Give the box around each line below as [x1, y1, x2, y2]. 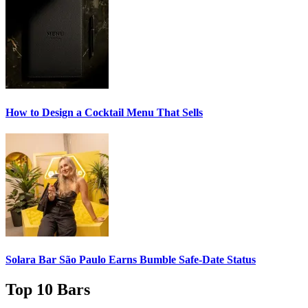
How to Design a [5, 106, 85, 118]
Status [224, 254, 256, 266]
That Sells [154, 106, 203, 118]
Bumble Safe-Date [140, 254, 224, 266]
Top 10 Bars [5, 280, 90, 299]
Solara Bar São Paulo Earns [5, 254, 140, 266]
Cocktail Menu [85, 106, 154, 118]
